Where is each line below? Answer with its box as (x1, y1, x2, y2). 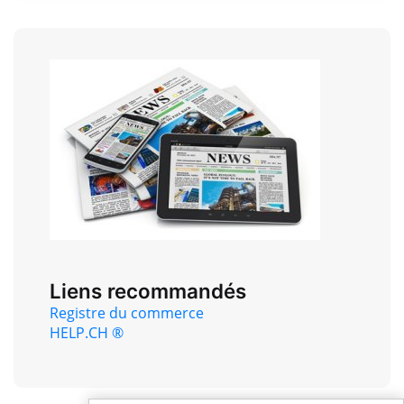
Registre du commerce (50, 302, 204, 323)
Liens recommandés (50, 278, 246, 303)
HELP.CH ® (50, 322, 124, 343)
